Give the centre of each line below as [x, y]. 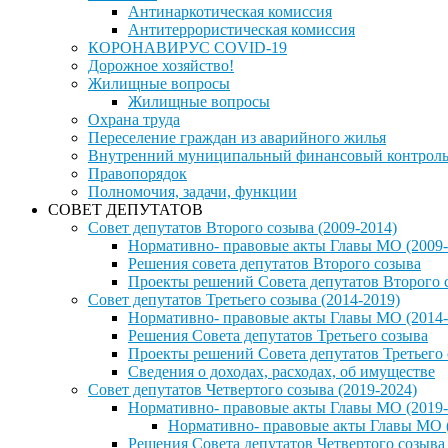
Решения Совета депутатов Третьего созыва [278, 335]
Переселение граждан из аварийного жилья [237, 137]
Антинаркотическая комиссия [230, 11]
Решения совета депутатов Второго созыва [274, 263]
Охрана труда [134, 119]
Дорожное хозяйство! [161, 65]
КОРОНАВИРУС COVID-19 [187, 47]
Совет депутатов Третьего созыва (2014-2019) [244, 299]
